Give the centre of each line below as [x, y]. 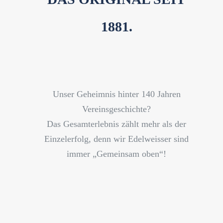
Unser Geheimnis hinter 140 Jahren [116, 94]
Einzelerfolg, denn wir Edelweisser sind [116, 139]
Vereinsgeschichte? [116, 109]
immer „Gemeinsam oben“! [116, 154]
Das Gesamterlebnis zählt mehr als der [116, 124]
